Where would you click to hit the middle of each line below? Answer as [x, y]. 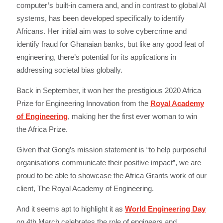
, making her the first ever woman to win [132, 116]
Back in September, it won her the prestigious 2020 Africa [109, 91]
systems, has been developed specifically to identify [100, 18]
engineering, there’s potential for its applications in [96, 57]
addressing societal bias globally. [69, 70]
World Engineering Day [165, 209]
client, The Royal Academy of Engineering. [85, 189]
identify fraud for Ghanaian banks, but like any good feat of [110, 44]
